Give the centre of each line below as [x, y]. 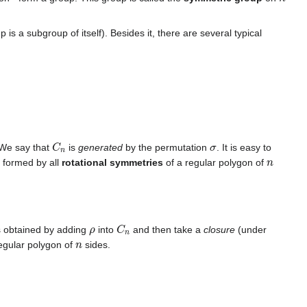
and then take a [167, 229]
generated [101, 147]
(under [251, 229]
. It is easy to [244, 147]
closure [220, 229]
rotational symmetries [113, 162]
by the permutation [167, 147]
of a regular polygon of [215, 162]
